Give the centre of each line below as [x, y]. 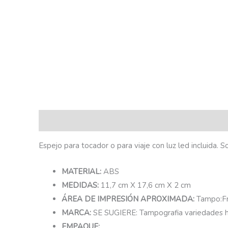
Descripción [59, 120]
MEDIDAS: [81, 185]
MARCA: [77, 212]
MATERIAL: [82, 171]
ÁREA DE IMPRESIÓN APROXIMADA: [129, 199]
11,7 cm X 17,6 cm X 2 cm [146, 185]
